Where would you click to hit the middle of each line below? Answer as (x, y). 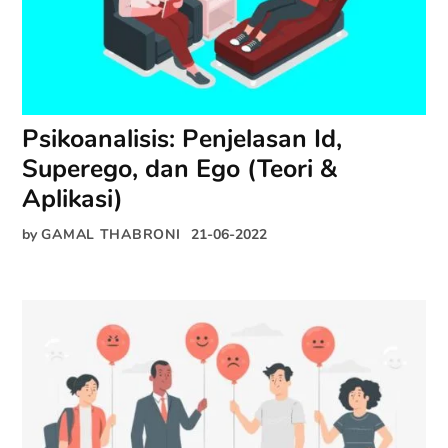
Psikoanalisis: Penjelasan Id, (182, 139)
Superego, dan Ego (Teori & (180, 169)
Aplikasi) (73, 199)
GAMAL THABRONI (111, 234)
